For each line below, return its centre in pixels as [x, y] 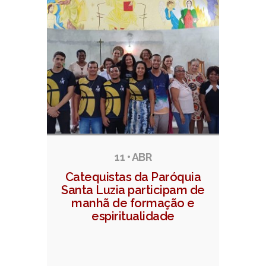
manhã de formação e [133, 203]
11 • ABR [133, 157]
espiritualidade [133, 216]
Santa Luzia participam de [133, 190]
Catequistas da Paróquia [133, 177]
